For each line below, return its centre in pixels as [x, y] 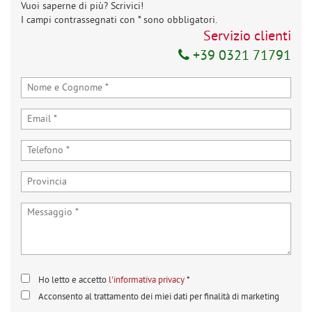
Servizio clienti [247, 38]
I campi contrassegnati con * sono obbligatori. [119, 21]
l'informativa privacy [147, 281]
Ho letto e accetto [73, 281]
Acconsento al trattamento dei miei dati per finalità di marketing [160, 297]
